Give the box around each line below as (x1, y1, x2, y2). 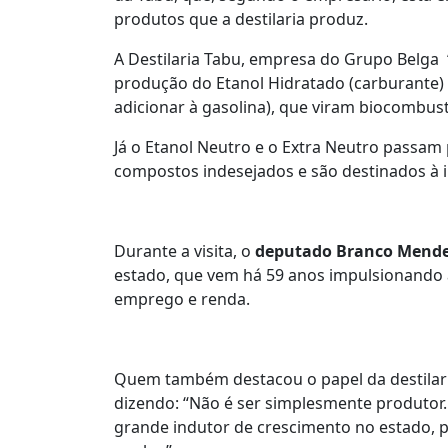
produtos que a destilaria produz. (114, 7, 368, 30)
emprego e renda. (114, 287, 262, 310)
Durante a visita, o (114, 239, 255, 262)
